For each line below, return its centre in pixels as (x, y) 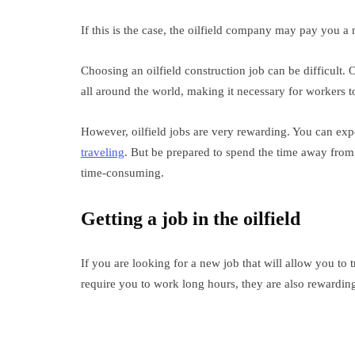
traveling (103, 152)
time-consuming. (122, 173)
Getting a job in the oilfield (191, 219)
